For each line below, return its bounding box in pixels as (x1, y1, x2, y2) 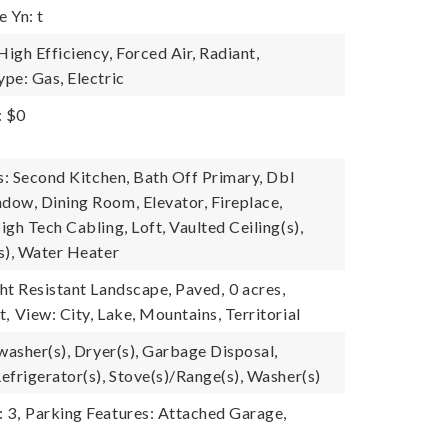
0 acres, (229, 279, 286, 298)
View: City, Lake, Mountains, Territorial (14, 304, 301, 323)
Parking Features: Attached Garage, (25, 403, 287, 422)
